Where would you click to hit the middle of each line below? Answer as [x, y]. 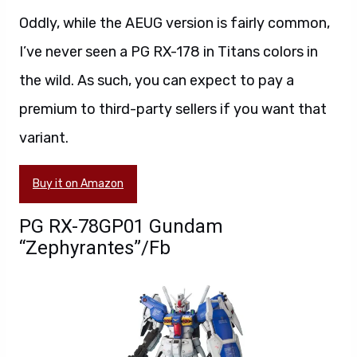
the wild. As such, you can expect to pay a [157, 80]
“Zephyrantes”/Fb [95, 247]
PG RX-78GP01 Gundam [121, 226]
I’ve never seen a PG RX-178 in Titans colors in [169, 51]
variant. [44, 137]
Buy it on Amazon [78, 183]
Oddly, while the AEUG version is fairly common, [175, 23]
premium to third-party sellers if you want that [173, 109]
